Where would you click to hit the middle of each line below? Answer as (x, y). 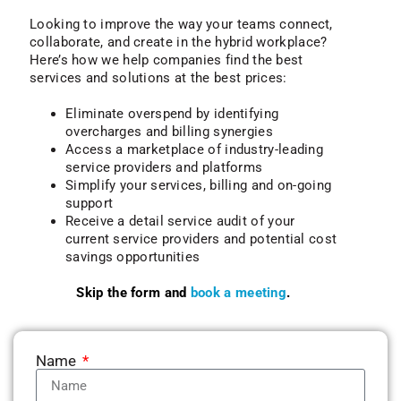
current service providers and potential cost (201, 239)
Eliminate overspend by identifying (172, 114)
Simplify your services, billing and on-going (199, 186)
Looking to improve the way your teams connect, (181, 25)
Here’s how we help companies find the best (166, 60)
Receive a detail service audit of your (180, 222)
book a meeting (239, 293)
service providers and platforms (164, 168)
